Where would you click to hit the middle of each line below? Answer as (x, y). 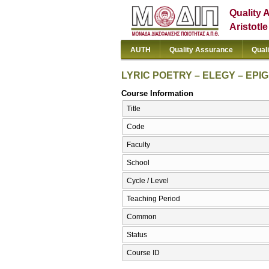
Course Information (157, 93)
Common (142, 217)
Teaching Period (153, 199)
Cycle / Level (148, 181)
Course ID (143, 253)
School (138, 163)
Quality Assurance (201, 50)
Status (137, 235)
